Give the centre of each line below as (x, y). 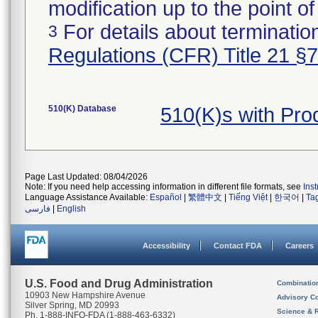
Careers (300, 246)
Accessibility (166, 246)
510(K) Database (82, 109)
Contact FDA (238, 246)
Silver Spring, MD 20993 (72, 305)
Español (166, 197)
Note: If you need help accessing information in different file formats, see (164, 187)
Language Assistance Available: (87, 197)
